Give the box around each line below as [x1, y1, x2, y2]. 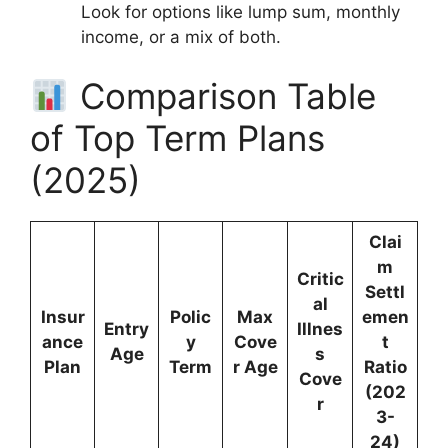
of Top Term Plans [30, 117, 325, 160]
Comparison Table [69, 75, 376, 118]
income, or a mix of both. [81, 26, 281, 47]
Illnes [297, 319, 343, 340]
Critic [296, 269, 344, 290]
